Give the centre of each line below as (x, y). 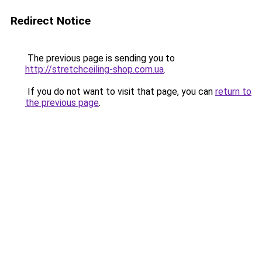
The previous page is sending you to (100, 58)
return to (233, 92)
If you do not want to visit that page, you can (120, 92)
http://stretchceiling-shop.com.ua (94, 69)
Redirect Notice (51, 21)
